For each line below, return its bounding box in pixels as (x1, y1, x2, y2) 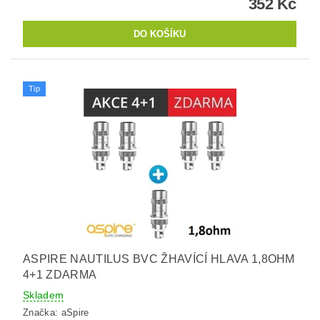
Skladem (23, 289, 64, 301)
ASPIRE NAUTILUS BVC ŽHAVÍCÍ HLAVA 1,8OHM (23, 253, 295, 266)
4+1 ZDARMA (23, 269, 97, 281)
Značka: (23, 306, 61, 318)
